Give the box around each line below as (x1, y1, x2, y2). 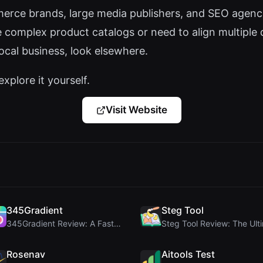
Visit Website (105, 104, 167, 116)
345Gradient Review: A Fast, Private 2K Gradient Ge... (113, 218, 121, 229)
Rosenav (6, 248, 45, 261)
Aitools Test (161, 248, 215, 261)
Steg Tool (161, 204, 204, 217)
